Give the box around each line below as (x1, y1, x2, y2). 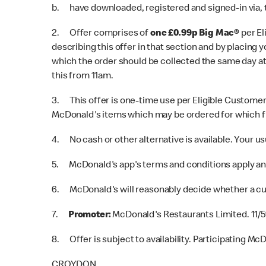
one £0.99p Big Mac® (150, 29, 241, 39)
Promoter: (68, 211, 111, 220)
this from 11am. (52, 72, 113, 81)
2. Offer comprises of (52, 29, 150, 39)
